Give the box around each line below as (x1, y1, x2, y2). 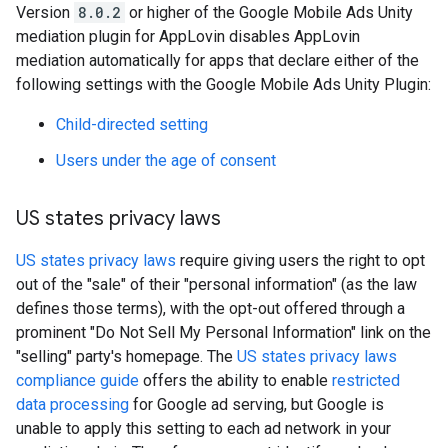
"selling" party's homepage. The (16, 347, 237, 367)
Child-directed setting (56, 115, 208, 135)
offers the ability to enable (139, 371, 332, 391)
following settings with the (16, 75, 206, 95)
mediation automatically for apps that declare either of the (16, 51, 419, 71)
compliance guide (16, 371, 139, 391)
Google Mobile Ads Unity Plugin (206, 75, 428, 95)
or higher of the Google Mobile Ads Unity (125, 3, 413, 23)
